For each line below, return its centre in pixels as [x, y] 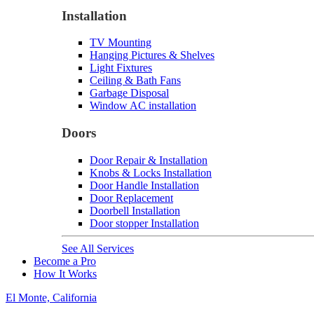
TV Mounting [121, 43]
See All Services [98, 248]
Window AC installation [143, 106]
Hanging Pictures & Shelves [152, 55]
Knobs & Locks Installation [151, 172]
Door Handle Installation [144, 185]
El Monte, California [51, 297]
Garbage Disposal [129, 93]
